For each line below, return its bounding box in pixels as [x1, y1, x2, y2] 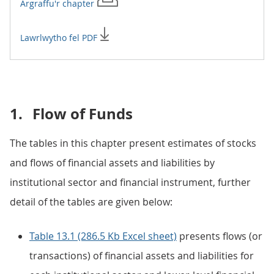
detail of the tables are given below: [10, 195, 172, 209]
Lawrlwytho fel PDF [20, 32, 100, 43]
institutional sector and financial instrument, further [10, 176, 251, 189]
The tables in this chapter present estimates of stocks [10, 136, 256, 150]
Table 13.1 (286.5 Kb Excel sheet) [29, 229, 177, 243]
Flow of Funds [32, 103, 133, 124]
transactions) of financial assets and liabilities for [29, 249, 254, 262]
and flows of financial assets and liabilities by [10, 156, 215, 169]
